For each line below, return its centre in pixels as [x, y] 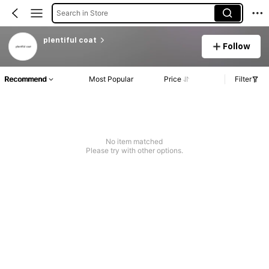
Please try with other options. [134, 151]
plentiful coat [70, 40]
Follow [237, 46]
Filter [243, 79]
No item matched [134, 142]
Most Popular [111, 79]
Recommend [25, 79]
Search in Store [82, 13]
